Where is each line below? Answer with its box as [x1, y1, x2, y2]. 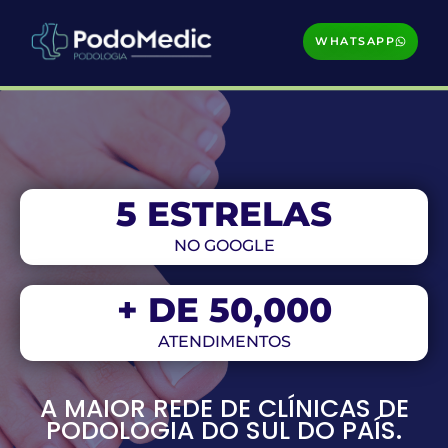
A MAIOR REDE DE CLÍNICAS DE [39, 390, 409, 426]
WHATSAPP [315, 33, 395, 48]
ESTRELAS [147, 192, 332, 235]
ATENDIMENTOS [157, 331, 291, 351]
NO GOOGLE [173, 235, 275, 255]
